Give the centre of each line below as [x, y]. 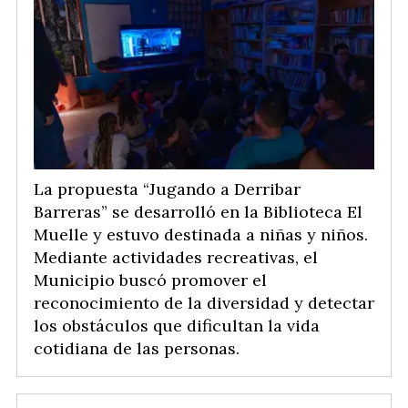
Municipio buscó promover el [150, 280]
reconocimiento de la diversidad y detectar [204, 303]
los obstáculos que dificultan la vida [177, 326]
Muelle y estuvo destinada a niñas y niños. [201, 235]
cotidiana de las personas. [137, 349]
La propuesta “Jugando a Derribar [167, 189]
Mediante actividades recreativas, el [176, 258]
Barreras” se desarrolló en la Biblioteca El [198, 212]
